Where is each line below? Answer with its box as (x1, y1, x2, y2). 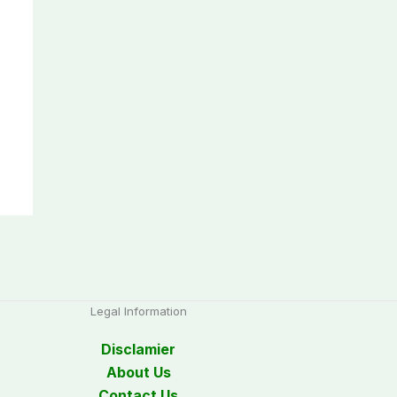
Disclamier (101, 340, 176, 359)
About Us (105, 363, 171, 382)
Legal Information (90, 304, 187, 319)
